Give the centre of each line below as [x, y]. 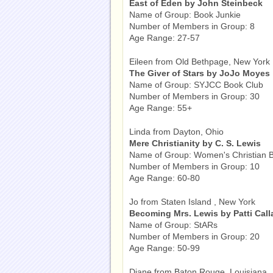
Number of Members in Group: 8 [192, 26]
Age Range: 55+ [161, 108]
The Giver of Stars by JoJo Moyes [200, 73]
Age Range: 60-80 [165, 178]
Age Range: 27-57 [165, 38]
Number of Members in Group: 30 [194, 96]
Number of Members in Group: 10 [194, 166]
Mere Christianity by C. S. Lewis [195, 143]
